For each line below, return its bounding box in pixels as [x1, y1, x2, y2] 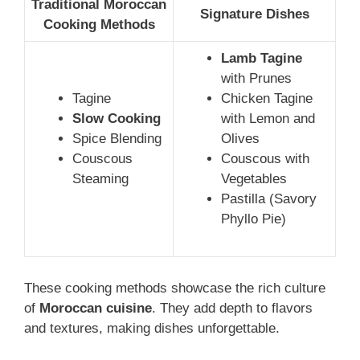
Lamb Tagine [221, 51, 302, 67]
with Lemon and [221, 111, 315, 127]
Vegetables [221, 171, 287, 187]
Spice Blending [72, 131, 162, 147]
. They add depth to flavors [152, 300, 313, 316]
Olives [221, 131, 260, 147]
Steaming [72, 171, 129, 187]
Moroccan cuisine [39, 300, 152, 316]
